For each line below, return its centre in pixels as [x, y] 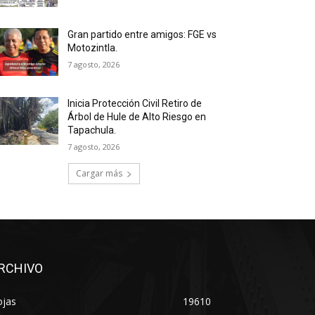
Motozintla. [93, 48]
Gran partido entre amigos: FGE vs [142, 35]
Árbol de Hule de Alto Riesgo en [137, 117]
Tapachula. [92, 130]
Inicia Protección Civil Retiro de [135, 104]
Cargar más [99, 174]
